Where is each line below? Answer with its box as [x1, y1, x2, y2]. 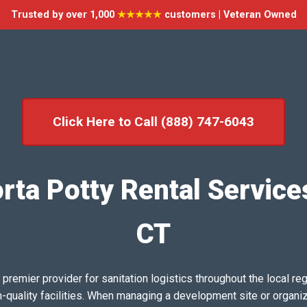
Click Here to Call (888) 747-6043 [53, 114, 254, 130]
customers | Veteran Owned [161, 9, 297, 21]
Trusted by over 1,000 [10, 9, 117, 21]
